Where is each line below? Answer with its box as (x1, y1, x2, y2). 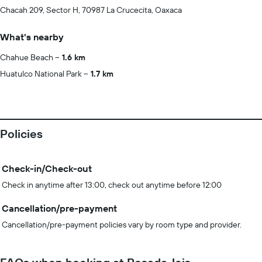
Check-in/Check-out (2, 163, 92, 174)
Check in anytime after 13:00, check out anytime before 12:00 (2, 180, 222, 190)
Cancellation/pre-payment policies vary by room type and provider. (2, 219, 242, 230)
